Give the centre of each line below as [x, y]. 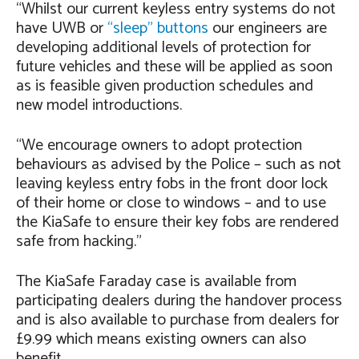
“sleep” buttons [158, 28]
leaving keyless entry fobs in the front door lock [172, 184]
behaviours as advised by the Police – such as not [179, 165]
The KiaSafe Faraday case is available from [156, 282]
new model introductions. [99, 105]
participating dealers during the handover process [179, 301]
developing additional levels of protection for [163, 48]
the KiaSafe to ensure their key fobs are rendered [177, 222]
